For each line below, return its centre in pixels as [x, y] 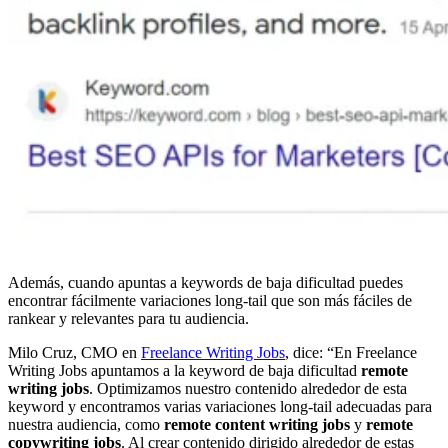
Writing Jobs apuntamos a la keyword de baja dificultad [184, 371]
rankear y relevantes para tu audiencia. [128, 319]
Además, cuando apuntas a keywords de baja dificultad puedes [205, 283]
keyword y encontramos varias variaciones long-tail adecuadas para [220, 407]
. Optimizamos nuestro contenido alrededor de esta [248, 389]
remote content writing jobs [257, 425]
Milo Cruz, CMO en [74, 353]
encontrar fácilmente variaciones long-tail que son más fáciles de [210, 301]
